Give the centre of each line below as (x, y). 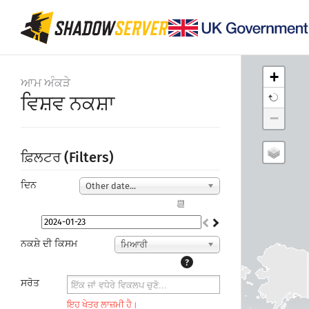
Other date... (111, 186)
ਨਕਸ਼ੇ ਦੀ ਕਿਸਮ (49, 244)
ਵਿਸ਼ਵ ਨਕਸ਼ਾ (68, 104)
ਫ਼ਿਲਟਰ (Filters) (67, 157)
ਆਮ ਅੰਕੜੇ (46, 83)
